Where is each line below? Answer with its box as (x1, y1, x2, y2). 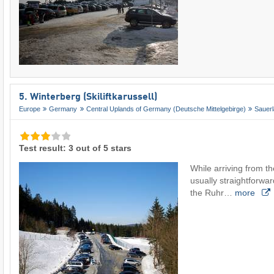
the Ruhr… (190, 188, 235, 198)
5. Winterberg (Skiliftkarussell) (19, 92, 157, 102)
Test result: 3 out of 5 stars (19, 143, 131, 154)
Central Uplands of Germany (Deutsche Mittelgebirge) (86, 105, 246, 113)
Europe (19, 105, 40, 113)
